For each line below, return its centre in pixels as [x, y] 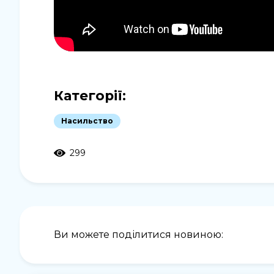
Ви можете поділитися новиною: [139, 235]
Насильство [87, 120]
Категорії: [90, 95]
